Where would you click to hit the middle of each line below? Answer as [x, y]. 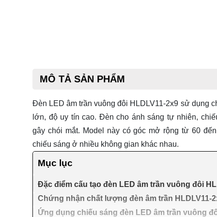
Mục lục [55, 163]
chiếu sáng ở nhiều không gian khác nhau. [106, 144]
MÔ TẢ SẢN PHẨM [82, 79]
